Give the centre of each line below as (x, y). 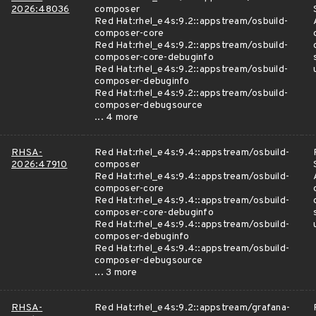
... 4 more (117, 117)
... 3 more (116, 273)
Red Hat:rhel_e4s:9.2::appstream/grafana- (192, 308)
